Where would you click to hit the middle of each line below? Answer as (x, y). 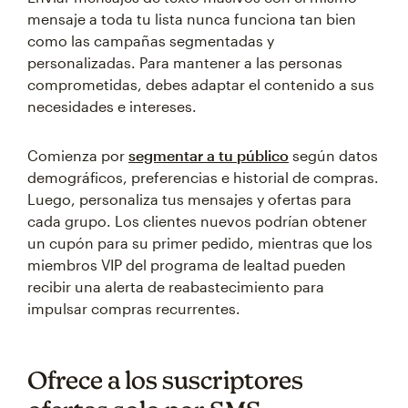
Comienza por (78, 155)
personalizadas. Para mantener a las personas (185, 62)
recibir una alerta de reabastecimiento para (176, 286)
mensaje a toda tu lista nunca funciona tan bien (192, 19)
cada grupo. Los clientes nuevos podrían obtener (197, 221)
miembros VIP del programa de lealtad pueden (187, 265)
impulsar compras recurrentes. (134, 308)
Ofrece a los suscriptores (165, 380)
